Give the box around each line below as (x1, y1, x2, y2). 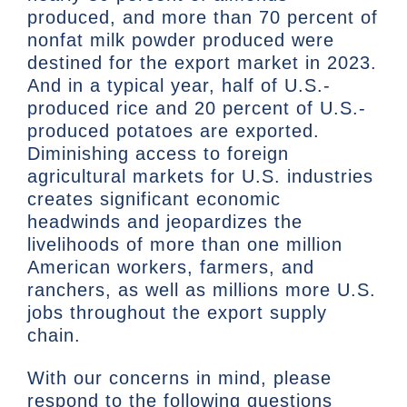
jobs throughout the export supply (27, 303, 327, 323)
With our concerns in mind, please (27, 368, 332, 389)
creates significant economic (27, 189, 281, 210)
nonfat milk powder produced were (27, 30, 334, 51)
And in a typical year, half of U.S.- (27, 75, 331, 96)
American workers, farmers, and (27, 257, 314, 278)
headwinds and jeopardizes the (27, 212, 303, 233)
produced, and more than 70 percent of (27, 7, 378, 28)
